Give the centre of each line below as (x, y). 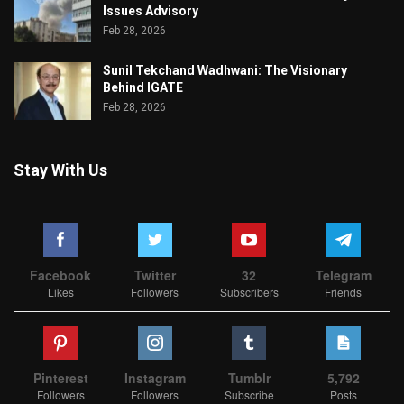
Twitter (155, 275)
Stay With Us (60, 170)
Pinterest (60, 378)
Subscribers (249, 292)
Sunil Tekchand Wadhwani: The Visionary (225, 71)
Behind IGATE (143, 88)
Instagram (155, 378)
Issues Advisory (151, 10)
